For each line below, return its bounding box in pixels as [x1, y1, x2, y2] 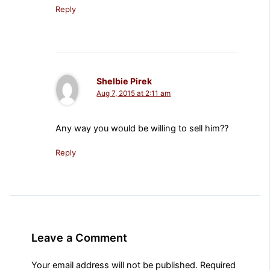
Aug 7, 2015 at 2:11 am [96, 89, 171, 98]
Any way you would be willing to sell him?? [55, 123, 229, 134]
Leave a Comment [31, 231, 128, 245]
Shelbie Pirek [96, 76, 152, 87]
